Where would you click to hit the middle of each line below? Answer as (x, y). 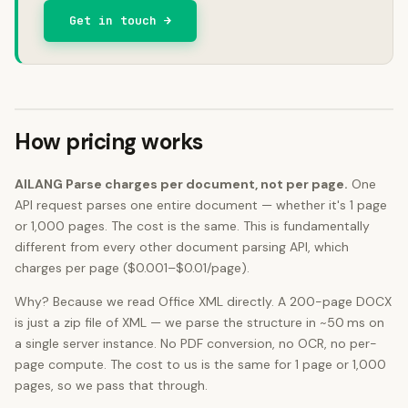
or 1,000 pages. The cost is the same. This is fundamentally (192, 226)
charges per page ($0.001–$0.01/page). (132, 268)
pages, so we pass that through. (111, 385)
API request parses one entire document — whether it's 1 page (201, 205)
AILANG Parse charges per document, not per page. (181, 184)
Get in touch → (120, 20)
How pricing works (109, 142)
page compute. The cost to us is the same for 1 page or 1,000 (200, 364)
